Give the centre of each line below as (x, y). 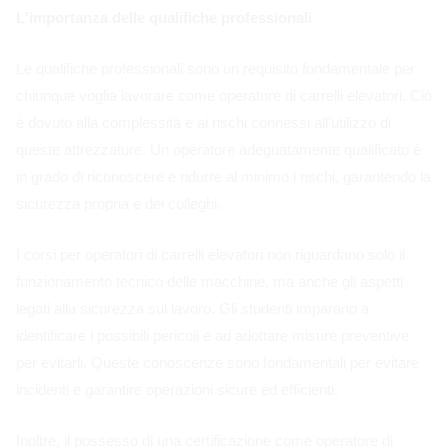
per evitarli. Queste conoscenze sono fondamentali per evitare (217, 362)
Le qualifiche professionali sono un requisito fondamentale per (215, 68)
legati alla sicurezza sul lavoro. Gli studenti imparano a (192, 308)
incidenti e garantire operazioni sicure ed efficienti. (177, 389)
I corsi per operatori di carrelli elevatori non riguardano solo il (210, 254)
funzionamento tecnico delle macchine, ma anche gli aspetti (209, 281)
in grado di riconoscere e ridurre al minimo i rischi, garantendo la (223, 176)
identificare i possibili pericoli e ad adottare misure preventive (212, 335)
